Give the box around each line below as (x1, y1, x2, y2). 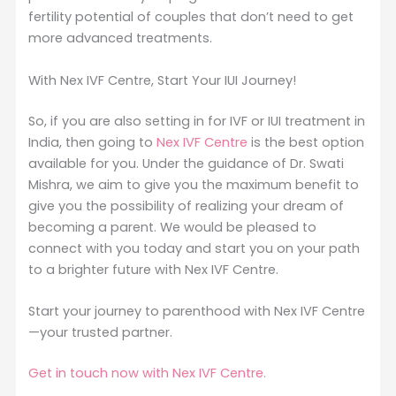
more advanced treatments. (28, 29, 213, 48)
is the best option (247, 133, 365, 151)
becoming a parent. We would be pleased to (28, 217, 317, 236)
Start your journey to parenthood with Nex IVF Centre (28, 302, 366, 321)
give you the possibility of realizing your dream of (28, 196, 345, 215)
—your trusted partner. (28, 324, 173, 342)
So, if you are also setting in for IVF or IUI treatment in (28, 111, 366, 130)
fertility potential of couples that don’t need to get (28, 8, 354, 27)
